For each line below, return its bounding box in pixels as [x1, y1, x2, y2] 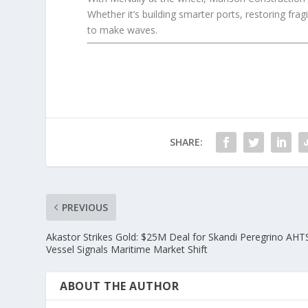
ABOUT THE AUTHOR [60, 278, 179, 294]
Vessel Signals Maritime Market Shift [46, 242, 208, 256]
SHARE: [169, 135, 203, 148]
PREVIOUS [62, 200, 109, 214]
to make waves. [87, 23, 158, 36]
